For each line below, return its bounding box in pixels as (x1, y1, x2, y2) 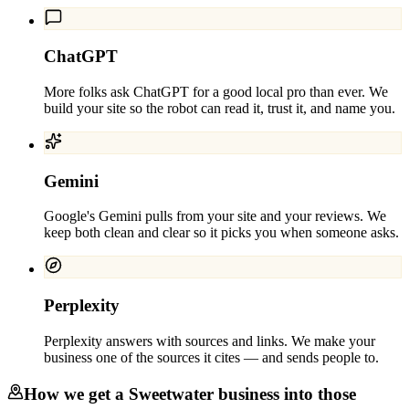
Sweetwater (129, 383, 214, 404)
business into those (214, 383, 356, 404)
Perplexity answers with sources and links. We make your (44, 332, 375, 349)
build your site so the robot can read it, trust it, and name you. (44, 100, 395, 116)
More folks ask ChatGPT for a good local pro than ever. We (44, 84, 388, 100)
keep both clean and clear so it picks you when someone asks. (44, 225, 399, 241)
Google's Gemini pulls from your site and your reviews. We (44, 208, 386, 225)
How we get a (24, 383, 129, 404)
